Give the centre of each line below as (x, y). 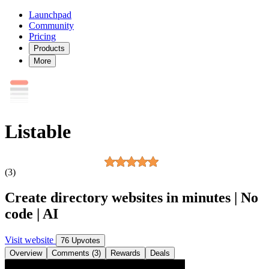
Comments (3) (76, 253)
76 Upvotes (80, 240)
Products (49, 48)
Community (51, 26)
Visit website (30, 240)
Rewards (125, 253)
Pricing (42, 36)
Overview (26, 253)
